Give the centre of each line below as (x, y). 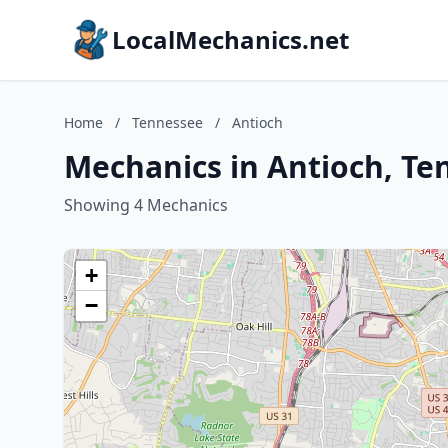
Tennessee (167, 122)
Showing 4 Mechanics (146, 205)
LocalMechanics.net (230, 39)
